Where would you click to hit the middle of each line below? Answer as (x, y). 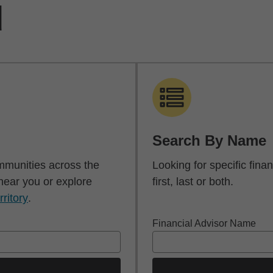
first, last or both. (193, 182)
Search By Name (209, 140)
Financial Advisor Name (204, 223)
